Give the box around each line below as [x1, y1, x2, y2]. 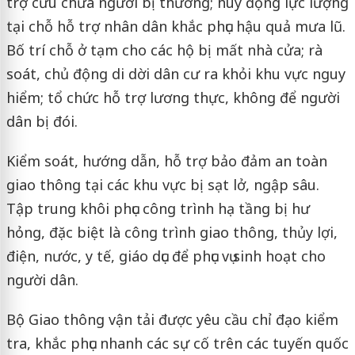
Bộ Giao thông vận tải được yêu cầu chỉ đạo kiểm [6, 310, 338, 329]
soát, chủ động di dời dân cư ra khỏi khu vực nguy [6, 64, 345, 83]
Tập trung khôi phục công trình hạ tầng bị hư [6, 199, 310, 218]
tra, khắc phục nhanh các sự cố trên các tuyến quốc [6, 334, 349, 353]
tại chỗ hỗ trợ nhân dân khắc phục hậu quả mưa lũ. [6, 17, 345, 36]
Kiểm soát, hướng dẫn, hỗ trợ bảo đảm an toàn [6, 151, 327, 170]
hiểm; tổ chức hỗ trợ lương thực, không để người [6, 88, 340, 107]
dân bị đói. [6, 112, 82, 131]
